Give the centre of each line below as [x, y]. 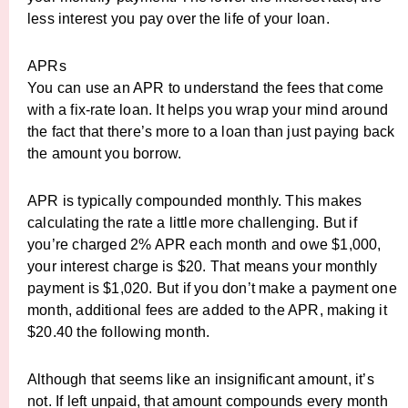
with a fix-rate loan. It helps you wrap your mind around [208, 110]
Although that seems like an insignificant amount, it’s [201, 379]
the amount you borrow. [105, 153]
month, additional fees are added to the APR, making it [207, 310]
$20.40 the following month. [119, 332]
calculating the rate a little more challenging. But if [192, 223]
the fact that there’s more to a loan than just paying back [211, 132]
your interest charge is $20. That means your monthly [203, 266]
